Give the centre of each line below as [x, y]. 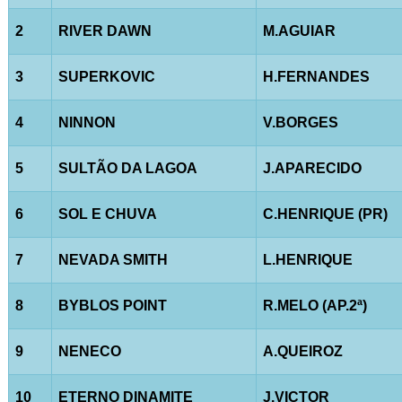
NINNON [87, 122]
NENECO [89, 351]
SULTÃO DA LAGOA [127, 168]
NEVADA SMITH [113, 259]
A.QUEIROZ [302, 351]
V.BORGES [300, 122]
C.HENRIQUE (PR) [325, 214]
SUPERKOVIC [106, 76]
